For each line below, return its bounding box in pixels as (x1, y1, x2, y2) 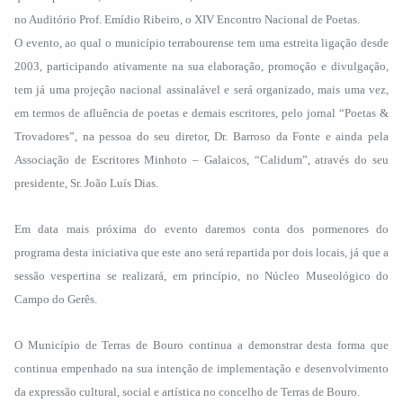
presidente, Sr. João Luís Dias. (14, 176, 158, 190)
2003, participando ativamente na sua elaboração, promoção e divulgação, (14, 59, 389, 73)
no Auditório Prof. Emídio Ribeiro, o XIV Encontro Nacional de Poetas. (14, 13, 360, 26)
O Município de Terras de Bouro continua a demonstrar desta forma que (14, 338, 389, 352)
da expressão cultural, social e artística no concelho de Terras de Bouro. (14, 385, 360, 399)
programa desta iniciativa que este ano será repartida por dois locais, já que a (14, 246, 389, 259)
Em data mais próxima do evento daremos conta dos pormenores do (14, 222, 389, 236)
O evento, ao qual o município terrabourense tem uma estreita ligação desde (14, 36, 389, 49)
